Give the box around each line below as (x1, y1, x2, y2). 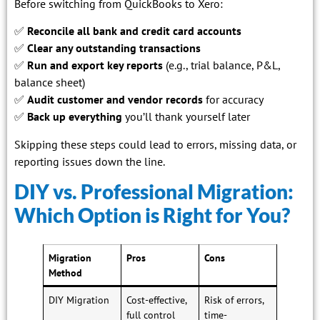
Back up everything (27, 109, 122, 124)
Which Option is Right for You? (14, 203, 290, 228)
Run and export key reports (27, 58, 163, 73)
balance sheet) (14, 75, 85, 90)
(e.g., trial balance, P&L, (163, 58, 280, 73)
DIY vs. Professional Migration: (14, 179, 294, 204)
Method (49, 266, 83, 280)
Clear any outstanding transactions (27, 41, 201, 56)
